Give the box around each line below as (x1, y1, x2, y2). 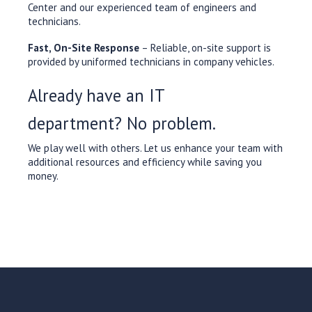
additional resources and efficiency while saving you (28, 155, 262, 169)
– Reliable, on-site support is (139, 41, 271, 55)
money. (28, 169, 58, 183)
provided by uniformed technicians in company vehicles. (28, 55, 274, 69)
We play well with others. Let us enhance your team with (28, 141, 283, 155)
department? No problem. (28, 112, 216, 135)
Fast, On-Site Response (28, 41, 139, 55)
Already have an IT (28, 84, 164, 107)
